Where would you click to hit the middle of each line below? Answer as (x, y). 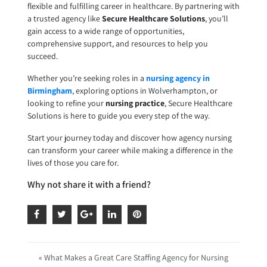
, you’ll (216, 19)
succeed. (42, 56)
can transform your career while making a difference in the (130, 150)
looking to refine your (66, 103)
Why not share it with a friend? (89, 185)
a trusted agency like (64, 19)
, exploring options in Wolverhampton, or (145, 91)
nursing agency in (178, 78)
